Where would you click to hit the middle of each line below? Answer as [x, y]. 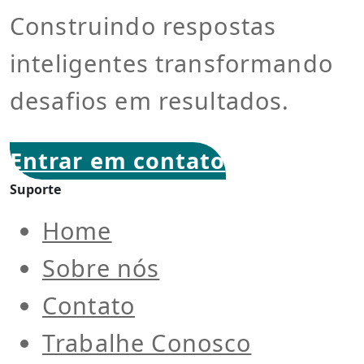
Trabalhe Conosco [147, 343]
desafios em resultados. [150, 100]
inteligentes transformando [171, 63]
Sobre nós [101, 268]
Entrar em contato [118, 161]
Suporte [35, 190]
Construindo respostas [143, 25]
